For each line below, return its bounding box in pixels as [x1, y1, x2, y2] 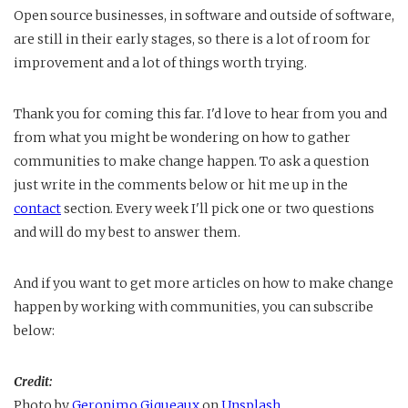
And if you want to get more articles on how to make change [14, 274, 393, 291]
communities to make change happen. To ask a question [14, 152, 369, 169]
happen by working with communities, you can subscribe [14, 298, 373, 315]
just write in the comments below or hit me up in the [14, 176, 348, 193]
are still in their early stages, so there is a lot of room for [14, 30, 371, 47]
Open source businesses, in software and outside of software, [14, 6, 394, 24]
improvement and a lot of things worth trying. [14, 54, 310, 71]
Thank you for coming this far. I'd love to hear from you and [14, 105, 387, 122]
